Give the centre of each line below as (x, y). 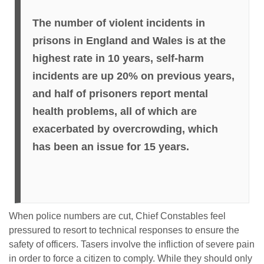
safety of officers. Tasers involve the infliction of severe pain (132, 244)
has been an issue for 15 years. (111, 146)
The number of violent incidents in (119, 23)
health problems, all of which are (115, 111)
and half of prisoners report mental (120, 93)
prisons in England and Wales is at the (129, 40)
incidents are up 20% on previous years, (133, 76)
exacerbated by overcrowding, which (125, 129)
